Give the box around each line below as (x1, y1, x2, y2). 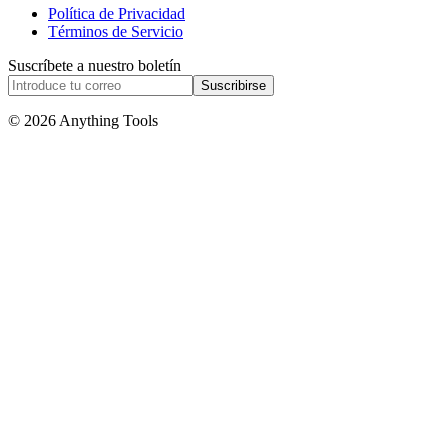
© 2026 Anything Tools (8, 111, 158, 129)
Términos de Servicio (48, 22, 183, 40)
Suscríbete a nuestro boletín (8, 56, 181, 74)
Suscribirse (201, 77, 266, 93)
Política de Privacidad (48, 4, 185, 22)
